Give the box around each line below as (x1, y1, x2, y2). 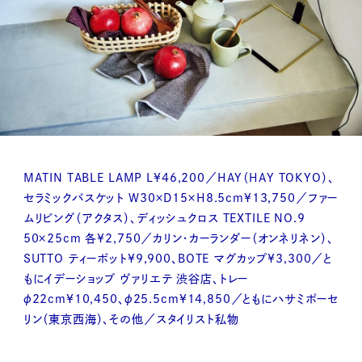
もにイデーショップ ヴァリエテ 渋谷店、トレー (23, 273, 249, 285)
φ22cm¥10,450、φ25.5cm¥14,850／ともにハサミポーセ (23, 293, 339, 305)
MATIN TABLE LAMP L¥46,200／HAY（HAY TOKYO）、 (23, 172, 335, 184)
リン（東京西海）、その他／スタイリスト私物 (23, 314, 239, 326)
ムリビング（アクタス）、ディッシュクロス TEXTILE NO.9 (23, 213, 305, 225)
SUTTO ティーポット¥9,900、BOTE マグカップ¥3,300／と (23, 253, 333, 265)
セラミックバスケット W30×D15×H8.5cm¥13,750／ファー (23, 192, 339, 204)
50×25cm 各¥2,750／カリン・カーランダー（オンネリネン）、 (23, 233, 334, 245)
